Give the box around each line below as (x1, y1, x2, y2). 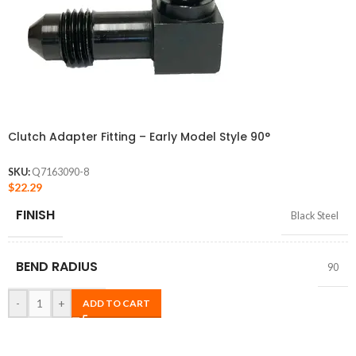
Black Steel (291, 209, 339, 222)
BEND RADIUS (16, 257, 98, 276)
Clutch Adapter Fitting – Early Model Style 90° (8, 129, 270, 145)
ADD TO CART (83, 296, 150, 309)
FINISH (16, 205, 55, 224)
